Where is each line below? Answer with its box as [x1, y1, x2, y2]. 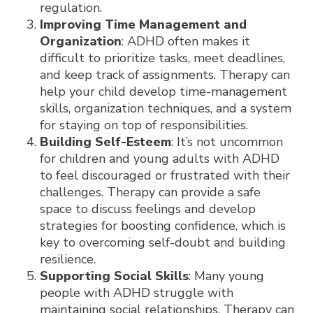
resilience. [39, 251, 96, 268]
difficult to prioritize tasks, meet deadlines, [39, 50, 285, 66]
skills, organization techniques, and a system [39, 100, 291, 117]
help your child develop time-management [39, 83, 287, 100]
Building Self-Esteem [39, 133, 171, 150]
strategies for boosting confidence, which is [39, 217, 286, 234]
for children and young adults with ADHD [39, 150, 279, 167]
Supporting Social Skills [39, 268, 189, 284]
